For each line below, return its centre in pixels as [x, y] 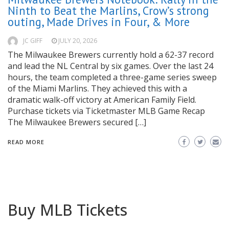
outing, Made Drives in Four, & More [99, 22]
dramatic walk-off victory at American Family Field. [102, 100]
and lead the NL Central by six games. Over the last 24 [110, 66]
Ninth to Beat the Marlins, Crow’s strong [108, 11]
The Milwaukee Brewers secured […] [77, 122]
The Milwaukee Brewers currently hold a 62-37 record [111, 55]
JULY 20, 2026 [78, 41]
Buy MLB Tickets [67, 210]
